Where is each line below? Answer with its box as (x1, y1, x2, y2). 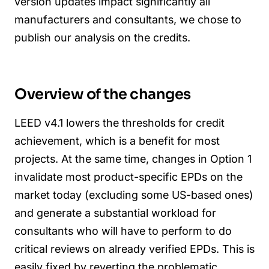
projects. (14, 153, 58, 166)
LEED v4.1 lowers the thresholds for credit (14, 116, 225, 130)
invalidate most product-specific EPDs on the (14, 171, 243, 184)
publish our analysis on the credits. (14, 31, 190, 44)
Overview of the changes (14, 85, 191, 103)
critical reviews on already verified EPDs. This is (14, 243, 255, 256)
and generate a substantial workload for (14, 207, 216, 220)
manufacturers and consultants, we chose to (14, 13, 241, 26)
